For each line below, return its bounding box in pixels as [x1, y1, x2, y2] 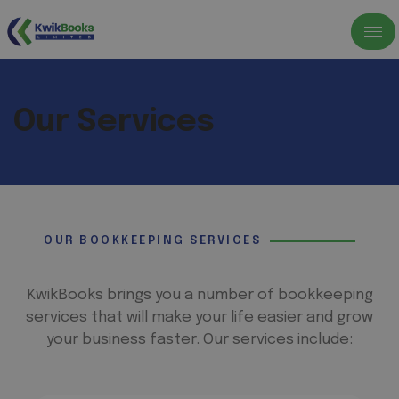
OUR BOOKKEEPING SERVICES [44, 235, 261, 247]
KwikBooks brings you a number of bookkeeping [26, 288, 373, 303]
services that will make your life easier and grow [26, 310, 373, 325]
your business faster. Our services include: [46, 332, 353, 347]
